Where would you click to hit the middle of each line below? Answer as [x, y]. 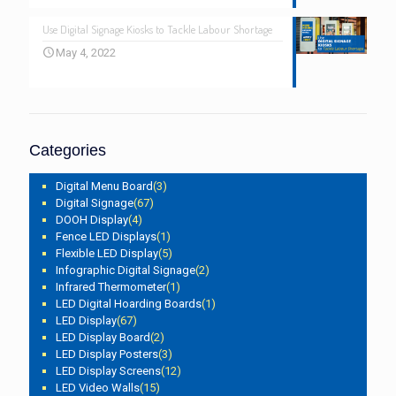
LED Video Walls [98, 387]
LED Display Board [103, 337]
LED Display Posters [107, 354]
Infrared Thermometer [111, 286]
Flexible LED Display [107, 253]
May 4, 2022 [86, 52]
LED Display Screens [108, 370]
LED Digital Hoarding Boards [129, 303]
